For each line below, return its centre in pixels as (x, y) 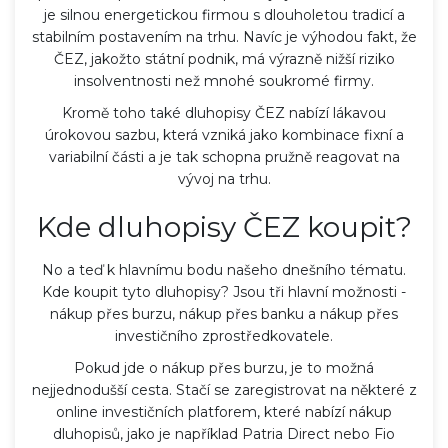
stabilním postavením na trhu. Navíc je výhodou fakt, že (224, 36)
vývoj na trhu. (224, 178)
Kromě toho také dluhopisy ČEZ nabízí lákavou (224, 112)
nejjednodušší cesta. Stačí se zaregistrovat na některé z (224, 389)
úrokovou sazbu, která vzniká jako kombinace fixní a (224, 134)
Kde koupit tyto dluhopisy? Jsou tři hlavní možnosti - (224, 291)
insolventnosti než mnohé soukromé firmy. (224, 80)
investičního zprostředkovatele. (224, 335)
